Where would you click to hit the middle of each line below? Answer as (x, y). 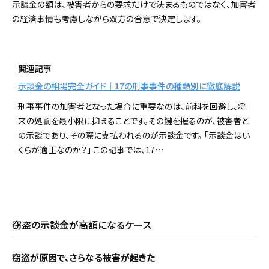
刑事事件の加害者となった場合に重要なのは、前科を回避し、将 (132, 106)
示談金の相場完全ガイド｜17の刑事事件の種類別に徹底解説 (129, 86)
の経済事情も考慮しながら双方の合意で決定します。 (107, 18)
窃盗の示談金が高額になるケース (82, 224)
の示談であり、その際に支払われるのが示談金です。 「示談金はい (134, 135)
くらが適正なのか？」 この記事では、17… (91, 149)
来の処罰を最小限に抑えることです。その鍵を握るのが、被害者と (133, 120)
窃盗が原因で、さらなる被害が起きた (83, 258)
